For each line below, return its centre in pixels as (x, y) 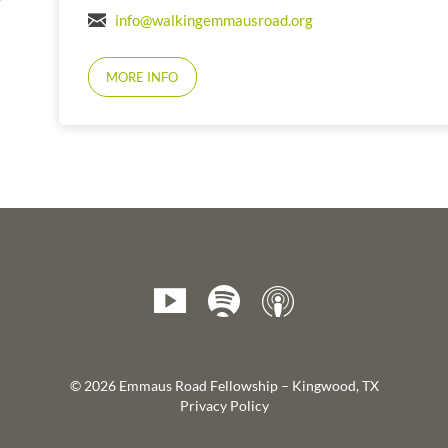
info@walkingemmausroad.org (213, 19)
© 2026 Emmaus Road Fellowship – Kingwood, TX (224, 386)
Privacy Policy (224, 406)
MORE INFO (142, 77)
